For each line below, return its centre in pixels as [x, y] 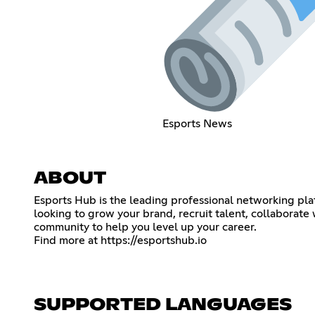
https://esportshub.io [154, 240]
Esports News [197, 123]
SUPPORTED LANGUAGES [163, 305]
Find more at [67, 240]
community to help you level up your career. [145, 227]
